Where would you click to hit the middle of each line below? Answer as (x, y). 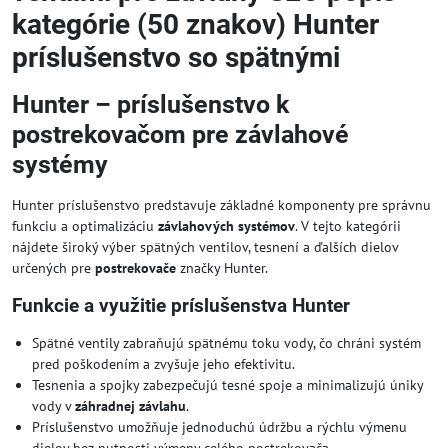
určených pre (53, 268)
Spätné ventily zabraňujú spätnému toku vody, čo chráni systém (226, 343)
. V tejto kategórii (348, 226)
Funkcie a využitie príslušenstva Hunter (181, 305)
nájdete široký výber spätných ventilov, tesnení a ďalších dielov (205, 247)
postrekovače (135, 268)
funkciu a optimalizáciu (85, 226)
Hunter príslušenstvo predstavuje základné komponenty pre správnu (221, 205)
